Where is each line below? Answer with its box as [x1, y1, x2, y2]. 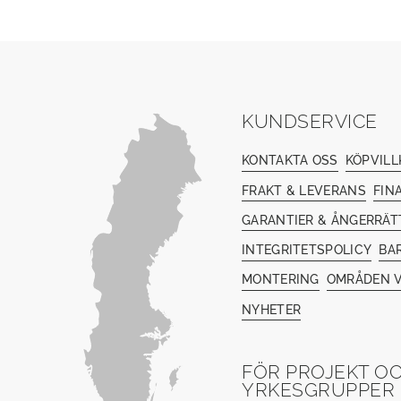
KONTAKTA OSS [242, 152, 338, 168]
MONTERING [242, 271, 320, 287]
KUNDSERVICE [242, 110, 378, 133]
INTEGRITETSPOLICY [242, 242, 372, 258]
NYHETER [242, 301, 302, 317]
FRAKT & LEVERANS [242, 182, 366, 198]
